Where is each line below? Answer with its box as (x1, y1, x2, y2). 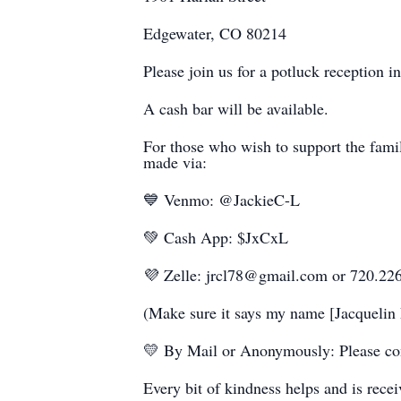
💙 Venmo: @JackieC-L (143, 189, 300, 210)
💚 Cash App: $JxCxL (143, 226, 288, 248)
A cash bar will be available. (143, 98, 328, 119)
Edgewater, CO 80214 (143, 22, 286, 44)
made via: (143, 151, 207, 173)
